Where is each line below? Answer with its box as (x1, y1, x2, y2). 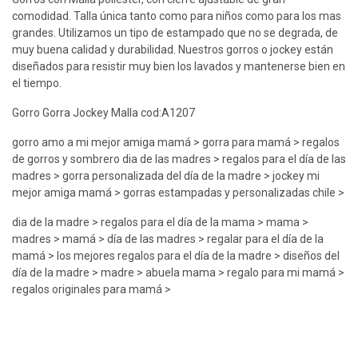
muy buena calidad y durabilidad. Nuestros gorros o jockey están (12, 42, 333, 56)
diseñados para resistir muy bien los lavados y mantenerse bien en (12, 59, 345, 73)
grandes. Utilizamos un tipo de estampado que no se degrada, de (12, 26, 338, 39)
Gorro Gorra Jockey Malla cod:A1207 (12, 105, 195, 119)
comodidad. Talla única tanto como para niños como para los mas (12, 9, 341, 22)
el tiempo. (12, 76, 62, 89)
